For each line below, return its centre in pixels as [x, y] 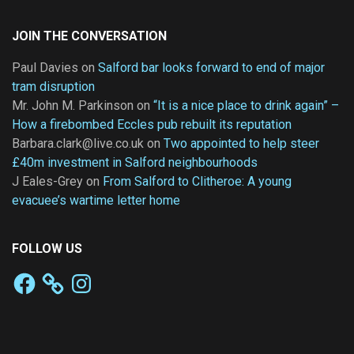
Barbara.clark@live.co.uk [78, 143]
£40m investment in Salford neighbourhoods [135, 162]
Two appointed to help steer [241, 143]
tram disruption [53, 86]
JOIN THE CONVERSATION [89, 36]
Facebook [38, 276]
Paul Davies [45, 67]
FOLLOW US [47, 248]
